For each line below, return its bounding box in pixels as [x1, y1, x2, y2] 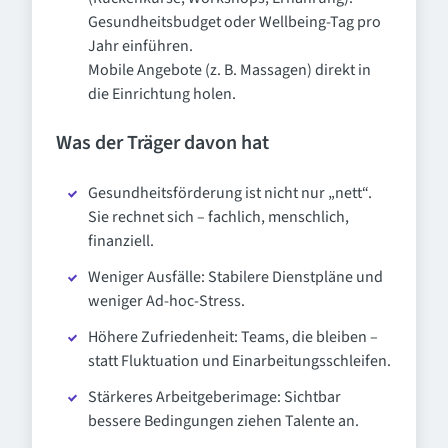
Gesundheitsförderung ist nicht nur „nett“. [88, 182, 372, 204]
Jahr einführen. [88, 35, 193, 57]
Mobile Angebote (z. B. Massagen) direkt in [88, 59, 371, 81]
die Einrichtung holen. [88, 83, 236, 105]
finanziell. [88, 230, 154, 252]
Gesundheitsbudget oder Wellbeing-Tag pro [88, 11, 381, 33]
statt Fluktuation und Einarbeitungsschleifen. [88, 350, 391, 372]
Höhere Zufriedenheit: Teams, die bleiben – [88, 326, 378, 348]
